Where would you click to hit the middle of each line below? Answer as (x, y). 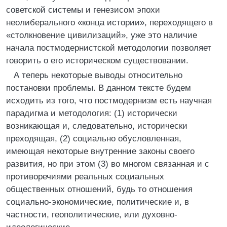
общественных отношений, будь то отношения (99, 189)
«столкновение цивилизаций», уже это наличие (102, 35)
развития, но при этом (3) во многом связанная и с (108, 164)
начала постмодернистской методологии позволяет (109, 48)
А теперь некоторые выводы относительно (98, 75)
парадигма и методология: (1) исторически (92, 113)
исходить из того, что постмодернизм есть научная (109, 101)
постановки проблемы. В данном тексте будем (99, 88)
